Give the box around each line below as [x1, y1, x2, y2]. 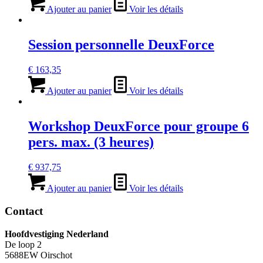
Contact [5, 204, 43, 217]
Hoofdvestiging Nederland [5, 228, 109, 239]
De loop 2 [5, 239, 42, 249]
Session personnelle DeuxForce [28, 37, 214, 53]
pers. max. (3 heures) [28, 134, 154, 150]
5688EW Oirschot [5, 249, 72, 260]
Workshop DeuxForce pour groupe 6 [28, 119, 249, 134]
